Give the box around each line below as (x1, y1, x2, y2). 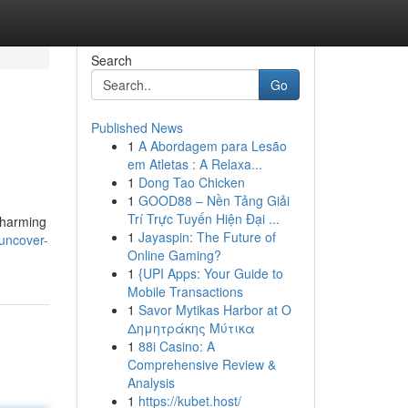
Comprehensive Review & (127, 355, 276, 373)
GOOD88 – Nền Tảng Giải (138, 191, 290, 209)
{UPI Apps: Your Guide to (138, 264, 283, 282)
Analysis (127, 373, 175, 392)
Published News (90, 118, 183, 137)
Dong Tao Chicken (138, 173, 245, 191)
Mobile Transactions (127, 282, 243, 301)
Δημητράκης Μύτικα (127, 319, 255, 337)
